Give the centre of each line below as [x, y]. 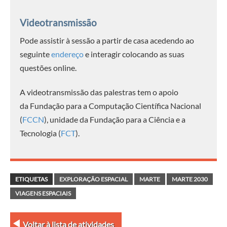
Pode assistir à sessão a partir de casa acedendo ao [107, 41]
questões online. [48, 68]
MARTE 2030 [190, 179]
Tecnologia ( [41, 133]
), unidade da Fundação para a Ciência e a [115, 119]
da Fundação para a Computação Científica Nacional [111, 105]
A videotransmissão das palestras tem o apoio [99, 92]
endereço [68, 54]
